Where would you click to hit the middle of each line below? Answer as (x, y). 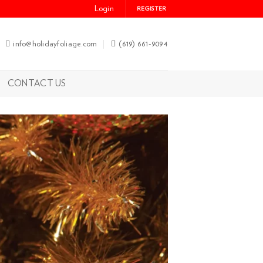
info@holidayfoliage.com (55, 44)
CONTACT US (37, 83)
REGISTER (152, 9)
